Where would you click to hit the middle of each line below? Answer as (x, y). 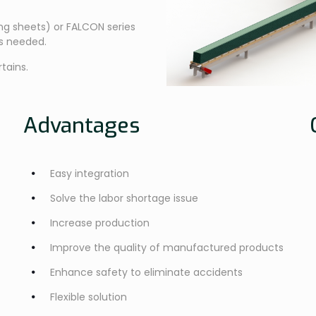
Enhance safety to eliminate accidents (146, 272)
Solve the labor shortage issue (124, 198)
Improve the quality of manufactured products (166, 247)
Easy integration (89, 173)
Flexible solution (88, 297)
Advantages (81, 125)
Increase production (99, 223)
